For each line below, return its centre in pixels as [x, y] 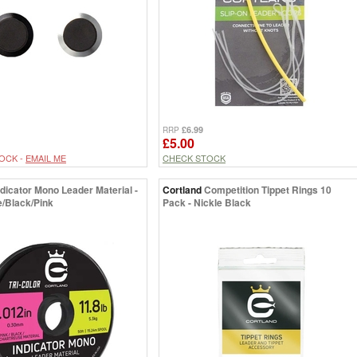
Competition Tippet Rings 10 [268, 190]
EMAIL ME [46, 158]
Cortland [182, 190]
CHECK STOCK [194, 158]
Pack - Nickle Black [207, 203]
